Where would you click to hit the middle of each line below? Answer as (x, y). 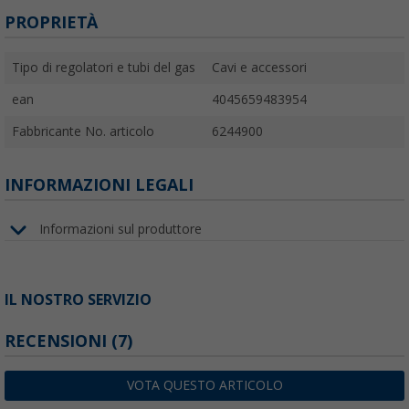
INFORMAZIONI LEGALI (99, 184)
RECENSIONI (58, 341)
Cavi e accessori (259, 67)
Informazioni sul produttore (121, 230)
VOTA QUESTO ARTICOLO (204, 385)
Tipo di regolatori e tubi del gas (104, 67)
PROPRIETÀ (51, 22)
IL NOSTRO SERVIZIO (78, 299)
